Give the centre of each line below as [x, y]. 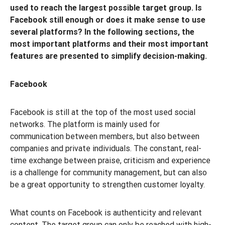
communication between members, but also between [105, 136]
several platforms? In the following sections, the [102, 32]
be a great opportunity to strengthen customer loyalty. [107, 185]
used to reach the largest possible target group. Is [106, 8]
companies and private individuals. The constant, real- [106, 148]
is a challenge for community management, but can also [108, 173]
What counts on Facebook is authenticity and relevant [106, 213]
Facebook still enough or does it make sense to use [108, 20]
